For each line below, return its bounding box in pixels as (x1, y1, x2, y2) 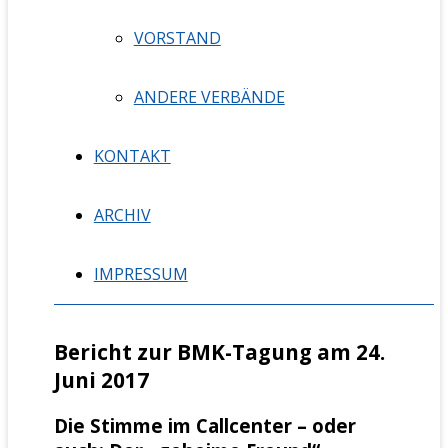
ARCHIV (93, 203, 151, 226)
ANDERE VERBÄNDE (133, 85, 285, 108)
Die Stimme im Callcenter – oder (53, 412, 356, 438)
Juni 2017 (53, 366, 149, 395)
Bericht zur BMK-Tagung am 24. (53, 338, 385, 367)
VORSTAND (133, 26, 221, 49)
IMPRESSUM (93, 262, 188, 285)
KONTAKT (93, 144, 171, 167)
